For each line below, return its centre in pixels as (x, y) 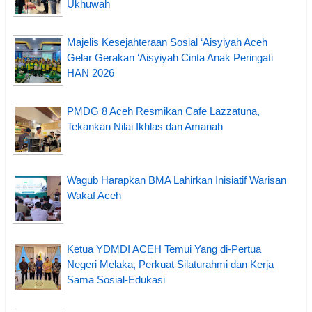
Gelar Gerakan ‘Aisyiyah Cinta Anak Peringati (170, 57)
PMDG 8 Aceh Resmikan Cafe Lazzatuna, (163, 111)
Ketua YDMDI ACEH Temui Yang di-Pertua (164, 249)
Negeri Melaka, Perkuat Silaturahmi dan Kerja (170, 264)
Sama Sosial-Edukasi (116, 279)
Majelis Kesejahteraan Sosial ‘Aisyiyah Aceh (167, 42)
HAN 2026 (91, 72)
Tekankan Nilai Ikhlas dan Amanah (145, 126)
